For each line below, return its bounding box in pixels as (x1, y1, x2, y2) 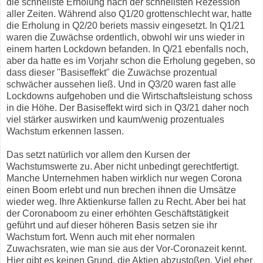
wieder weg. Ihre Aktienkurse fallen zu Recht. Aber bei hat (6, 197, 245, 207)
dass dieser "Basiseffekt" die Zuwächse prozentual (6, 68, 217, 78)
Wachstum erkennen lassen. (6, 126, 124, 137)
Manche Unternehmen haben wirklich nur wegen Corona (6, 173, 242, 184)
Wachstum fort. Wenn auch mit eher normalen (6, 232, 195, 242)
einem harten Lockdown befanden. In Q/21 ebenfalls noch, (6, 44, 248, 55)
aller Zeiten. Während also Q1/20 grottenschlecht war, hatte (6, 9, 252, 19)
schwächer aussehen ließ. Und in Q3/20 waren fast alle (6, 79, 236, 90)
